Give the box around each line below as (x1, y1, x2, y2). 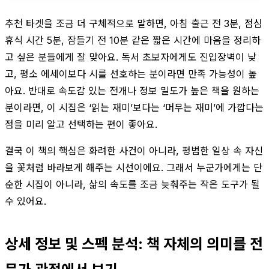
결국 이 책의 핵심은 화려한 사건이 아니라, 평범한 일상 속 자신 (5, 144, 263, 157)
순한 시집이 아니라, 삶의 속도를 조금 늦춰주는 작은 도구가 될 (5, 178, 260, 190)
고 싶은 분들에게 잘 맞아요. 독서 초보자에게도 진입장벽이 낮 (5, 50, 256, 63)
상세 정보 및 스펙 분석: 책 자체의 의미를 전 (5, 235, 263, 253)
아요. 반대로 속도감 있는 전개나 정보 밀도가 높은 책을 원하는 (5, 84, 259, 97)
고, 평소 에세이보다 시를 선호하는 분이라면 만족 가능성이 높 (5, 67, 257, 80)
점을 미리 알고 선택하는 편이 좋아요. (5, 118, 157, 130)
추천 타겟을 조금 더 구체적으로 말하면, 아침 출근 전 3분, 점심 (5, 17, 262, 29)
